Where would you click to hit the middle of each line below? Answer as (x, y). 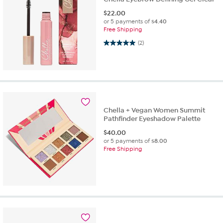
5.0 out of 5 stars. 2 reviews (116, 42)
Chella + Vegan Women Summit (155, 110)
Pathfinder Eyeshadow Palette (152, 118)
